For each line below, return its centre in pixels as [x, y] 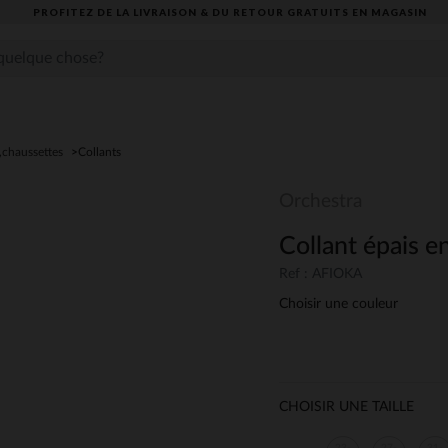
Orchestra [320, 201]
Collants [99, 152]
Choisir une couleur [338, 304]
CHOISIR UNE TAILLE [346, 407]
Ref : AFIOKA [320, 274]
